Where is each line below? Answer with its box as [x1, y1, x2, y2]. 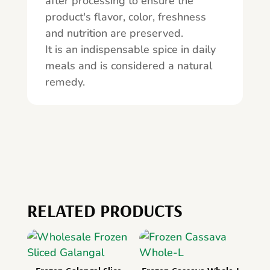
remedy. [45, 74, 85, 89]
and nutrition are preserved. [45, 25, 183, 40]
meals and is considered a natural [45, 58, 212, 73]
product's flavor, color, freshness [45, 9, 206, 24]
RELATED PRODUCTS [27, 198, 183, 222]
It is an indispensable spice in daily [45, 42, 216, 57]
